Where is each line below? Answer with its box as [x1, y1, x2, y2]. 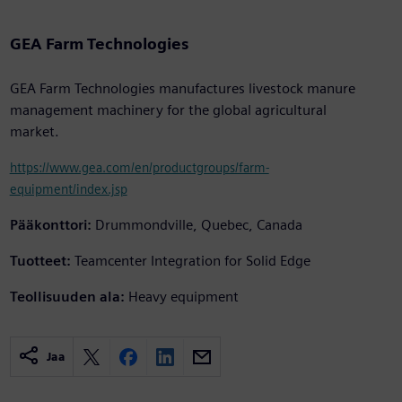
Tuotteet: [9, 252, 71, 270]
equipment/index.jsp [9, 181, 127, 197]
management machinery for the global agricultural [9, 101, 327, 119]
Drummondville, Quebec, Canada [94, 216, 302, 234]
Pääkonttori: [9, 216, 92, 234]
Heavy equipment [127, 288, 239, 306]
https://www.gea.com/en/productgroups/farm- [9, 160, 269, 176]
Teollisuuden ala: [9, 288, 125, 306]
